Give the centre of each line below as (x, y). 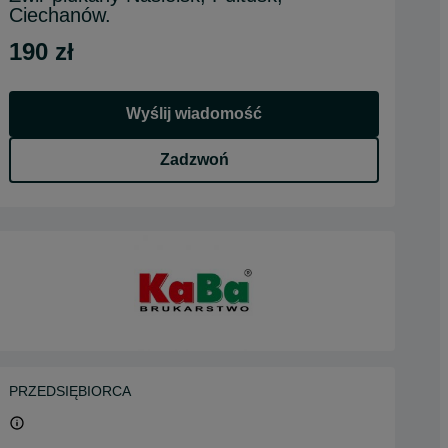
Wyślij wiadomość (194, 113)
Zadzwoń (194, 159)
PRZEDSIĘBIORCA (70, 391)
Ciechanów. (60, 15)
